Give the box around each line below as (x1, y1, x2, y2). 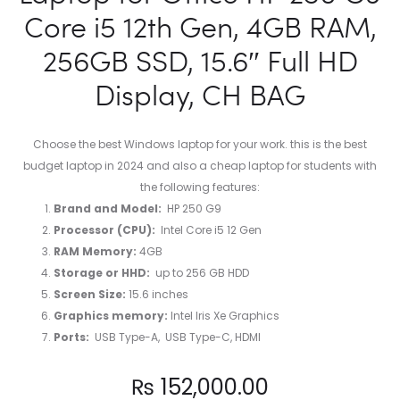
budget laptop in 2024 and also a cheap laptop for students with (23, 158, 377, 174)
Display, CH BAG (95, 75, 305, 114)
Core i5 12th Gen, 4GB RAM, (23, 7, 377, 46)
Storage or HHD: (54, 265, 155, 281)
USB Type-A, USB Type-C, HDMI (89, 329, 261, 346)
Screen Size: (54, 287, 126, 303)
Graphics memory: (54, 308, 168, 324)
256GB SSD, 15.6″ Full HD (42, 41, 358, 80)
